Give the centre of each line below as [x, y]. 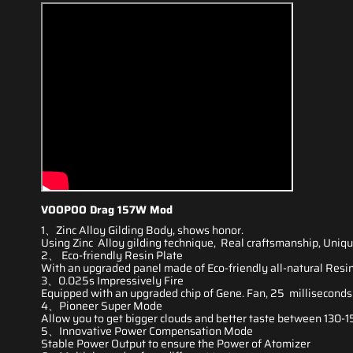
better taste [244, 319]
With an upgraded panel [101, 268]
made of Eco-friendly [215, 268]
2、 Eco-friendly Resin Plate [112, 256]
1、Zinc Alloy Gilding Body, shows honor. [142, 230]
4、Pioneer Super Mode [102, 306]
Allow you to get [82, 319]
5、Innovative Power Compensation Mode [147, 331]
